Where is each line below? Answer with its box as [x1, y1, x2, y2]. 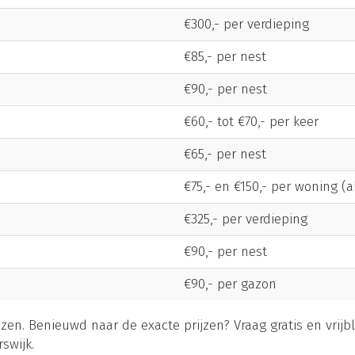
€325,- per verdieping [184, 211, 307, 227]
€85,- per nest [184, 48, 266, 65]
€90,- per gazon [184, 276, 277, 292]
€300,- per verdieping [184, 16, 309, 32]
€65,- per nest [184, 146, 266, 162]
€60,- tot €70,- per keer [184, 113, 319, 130]
